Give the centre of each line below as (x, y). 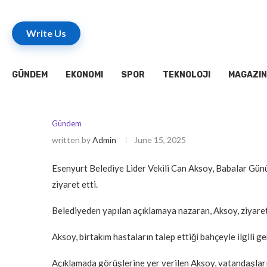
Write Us (46, 33)
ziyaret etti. (75, 184)
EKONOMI (84, 75)
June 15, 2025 (160, 140)
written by (72, 140)
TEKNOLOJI (187, 75)
